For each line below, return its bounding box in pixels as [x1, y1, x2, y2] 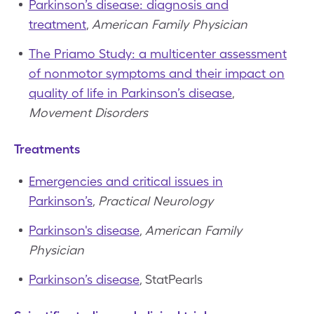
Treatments [14, 141, 80, 156]
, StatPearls [139, 271, 203, 287]
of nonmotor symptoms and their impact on [29, 65, 285, 81]
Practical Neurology [98, 193, 213, 208]
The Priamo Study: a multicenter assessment [29, 46, 287, 61]
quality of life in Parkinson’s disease [29, 85, 232, 100]
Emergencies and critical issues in [29, 173, 223, 189]
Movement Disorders [29, 104, 148, 120]
